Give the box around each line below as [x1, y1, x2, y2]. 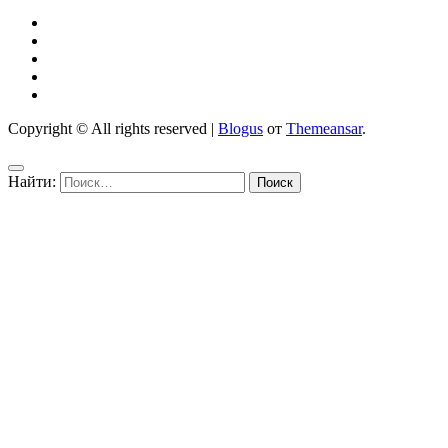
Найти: [8, 172, 56, 190]
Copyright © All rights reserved [8, 119, 207, 137]
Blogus [218, 119, 263, 137]
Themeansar [286, 119, 362, 137]
